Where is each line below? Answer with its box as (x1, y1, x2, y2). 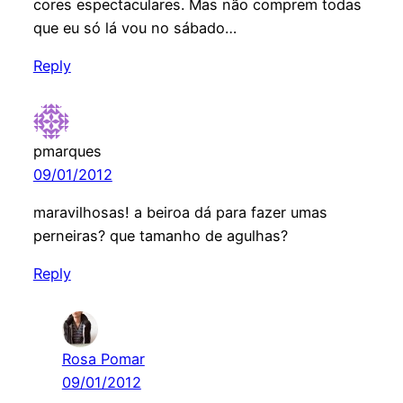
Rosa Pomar (61, 350, 145, 369)
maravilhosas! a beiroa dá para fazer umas (32, 202, 327, 221)
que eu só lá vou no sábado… (32, 18, 237, 37)
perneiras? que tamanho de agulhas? (32, 226, 288, 245)
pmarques (32, 141, 102, 160)
